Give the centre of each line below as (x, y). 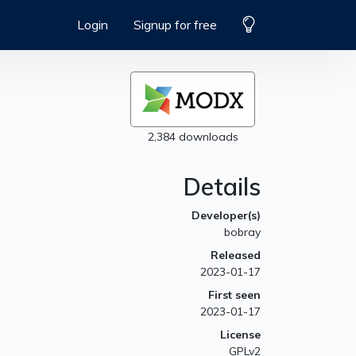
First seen (234, 295)
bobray (242, 232)
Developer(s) (226, 216)
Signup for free (175, 25)
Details (222, 187)
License (240, 335)
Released (236, 255)
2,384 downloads (193, 137)
